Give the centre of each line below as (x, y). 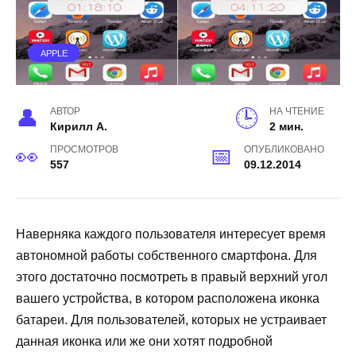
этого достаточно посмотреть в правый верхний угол (172, 277)
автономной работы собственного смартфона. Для (166, 255)
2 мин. (286, 126)
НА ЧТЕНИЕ (297, 111)
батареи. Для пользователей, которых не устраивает (171, 319)
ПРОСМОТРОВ (85, 149)
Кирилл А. (79, 126)
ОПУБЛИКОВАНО (284, 149)
